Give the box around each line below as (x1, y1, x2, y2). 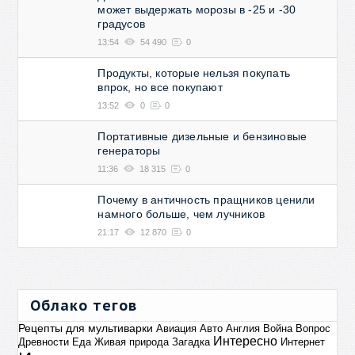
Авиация (156, 323, 197, 334)
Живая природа (94, 336, 170, 348)
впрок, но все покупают (97, 81, 223, 94)
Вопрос (296, 323, 331, 334)
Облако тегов (30, 296, 138, 315)
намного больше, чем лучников (97, 208, 265, 220)
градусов (97, 17, 146, 30)
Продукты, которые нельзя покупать (97, 67, 291, 79)
